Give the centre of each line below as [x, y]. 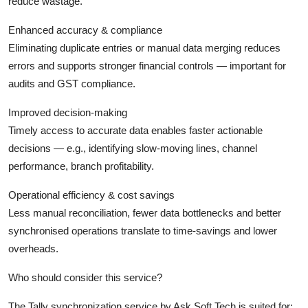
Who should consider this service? [85, 277]
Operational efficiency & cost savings [91, 195]
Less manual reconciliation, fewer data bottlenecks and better [145, 212]
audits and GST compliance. [72, 83]
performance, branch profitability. [81, 166]
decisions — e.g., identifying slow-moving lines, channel [133, 148]
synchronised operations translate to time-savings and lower [143, 230]
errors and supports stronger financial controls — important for [147, 65]
